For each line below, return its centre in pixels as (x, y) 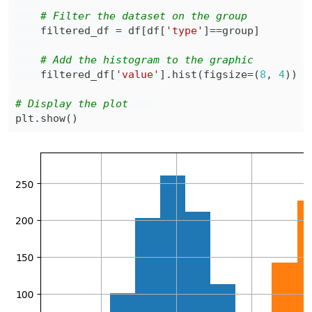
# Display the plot (84, 104)
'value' (138, 75)
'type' (185, 31)
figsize (225, 75)
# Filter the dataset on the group (144, 16)
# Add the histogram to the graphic (147, 60)
